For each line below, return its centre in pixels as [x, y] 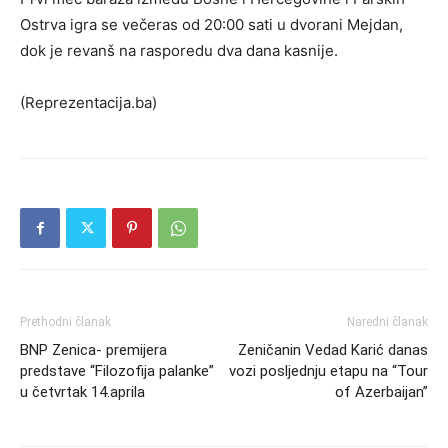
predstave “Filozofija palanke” [117, 370]
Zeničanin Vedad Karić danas [333, 349]
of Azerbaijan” [381, 391]
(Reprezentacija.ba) [88, 102]
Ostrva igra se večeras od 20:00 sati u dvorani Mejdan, [211, 24]
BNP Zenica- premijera [93, 349]
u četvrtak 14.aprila [82, 391]
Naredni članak [387, 321]
